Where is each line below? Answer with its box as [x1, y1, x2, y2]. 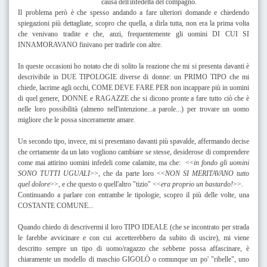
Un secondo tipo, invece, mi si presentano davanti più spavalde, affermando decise [18, 136, 249, 145]
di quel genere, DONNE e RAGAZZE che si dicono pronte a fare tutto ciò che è [18, 94, 249, 103]
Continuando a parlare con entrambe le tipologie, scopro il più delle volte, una [18, 190, 249, 199]
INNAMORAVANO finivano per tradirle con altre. [18, 40, 162, 49]
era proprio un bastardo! [161, 179, 233, 188]
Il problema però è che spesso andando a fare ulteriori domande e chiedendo [18, 8, 249, 17]
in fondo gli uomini [194, 158, 250, 167]
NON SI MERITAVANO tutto [164, 169, 250, 178]
